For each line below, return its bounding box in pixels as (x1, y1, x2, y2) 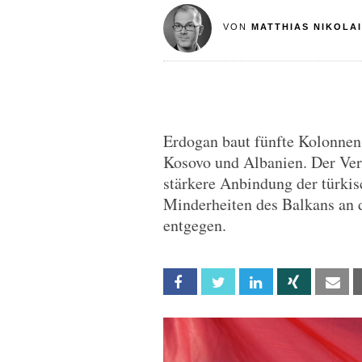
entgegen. (163, 214, 226, 236)
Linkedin (271, 276, 309, 289)
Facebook (196, 276, 243, 289)
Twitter (234, 276, 270, 289)
